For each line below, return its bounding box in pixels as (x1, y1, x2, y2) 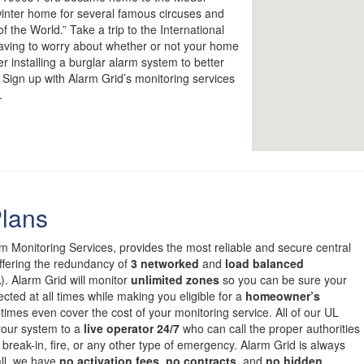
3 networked (131, 255, 199, 271)
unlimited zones (131, 271, 219, 288)
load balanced (225, 255, 304, 271)
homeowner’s (245, 288, 320, 304)
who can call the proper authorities (180, 320, 360, 336)
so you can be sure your (219, 271, 347, 288)
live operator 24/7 (84, 320, 180, 336)
